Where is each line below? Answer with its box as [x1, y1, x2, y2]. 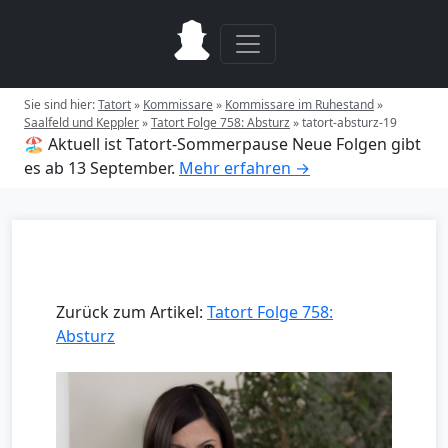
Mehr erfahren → [179, 157, 310, 179]
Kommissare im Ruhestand [225, 96, 374, 113]
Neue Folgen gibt [292, 133, 421, 155]
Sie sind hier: [24, 96, 98, 113]
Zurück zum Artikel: [56, 301, 207, 323]
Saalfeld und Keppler [24, 114, 139, 131]
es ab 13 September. [24, 157, 175, 179]
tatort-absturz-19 [302, 114, 397, 131]
